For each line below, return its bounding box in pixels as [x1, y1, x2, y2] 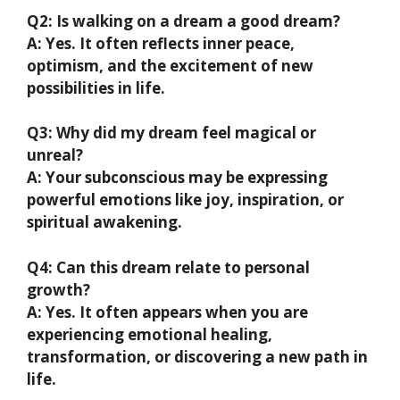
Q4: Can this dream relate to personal [27, 256, 310, 278]
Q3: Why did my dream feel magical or [27, 122, 316, 144]
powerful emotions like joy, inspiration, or [27, 189, 344, 211]
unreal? [27, 145, 83, 166]
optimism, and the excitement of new [27, 54, 313, 76]
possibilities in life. [27, 77, 165, 98]
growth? [27, 279, 90, 300]
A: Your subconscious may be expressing [27, 167, 328, 188]
